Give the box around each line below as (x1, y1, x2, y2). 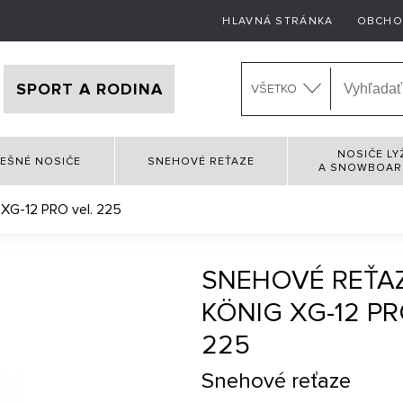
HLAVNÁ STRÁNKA (222, 13, 334, 28)
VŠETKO (251, 81, 298, 96)
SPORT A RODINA (15, 78, 163, 99)
